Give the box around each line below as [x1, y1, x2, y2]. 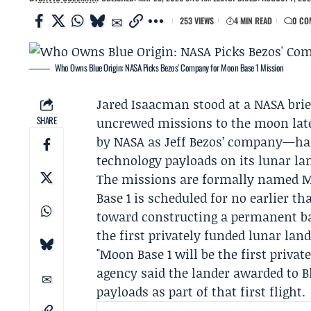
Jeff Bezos [165, 133, 223, 151]
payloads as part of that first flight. [96, 283, 306, 301]
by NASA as [96, 133, 165, 151]
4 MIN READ [234, 15, 272, 26]
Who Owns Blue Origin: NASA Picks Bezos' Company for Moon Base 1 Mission [55, 60, 284, 74]
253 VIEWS [180, 15, 214, 26]
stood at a [190, 95, 255, 113]
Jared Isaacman [96, 95, 190, 113]
